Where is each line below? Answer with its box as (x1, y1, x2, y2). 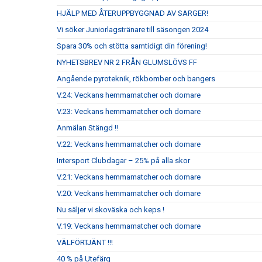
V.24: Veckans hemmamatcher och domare (57, 91, 201, 99)
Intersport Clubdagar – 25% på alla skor (57, 156, 190, 165)
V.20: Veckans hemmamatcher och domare (57, 189, 201, 198)
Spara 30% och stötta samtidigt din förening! (57, 42, 207, 50)
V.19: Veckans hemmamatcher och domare (57, 222, 201, 230)
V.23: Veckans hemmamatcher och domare (57, 107, 201, 116)
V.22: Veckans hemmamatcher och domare (57, 140, 201, 149)
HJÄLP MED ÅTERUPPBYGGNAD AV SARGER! (57, 9, 208, 18)
